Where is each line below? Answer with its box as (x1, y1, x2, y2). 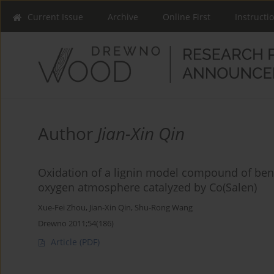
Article (51, 235, 80, 248)
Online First (163, 11, 210, 23)
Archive (108, 11, 138, 23)
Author (38, 121, 97, 145)
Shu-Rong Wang (135, 202, 193, 213)
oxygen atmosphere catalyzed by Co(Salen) (38, 179, 257, 194)
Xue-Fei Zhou (38, 202, 86, 213)
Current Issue (28, 11, 83, 23)
